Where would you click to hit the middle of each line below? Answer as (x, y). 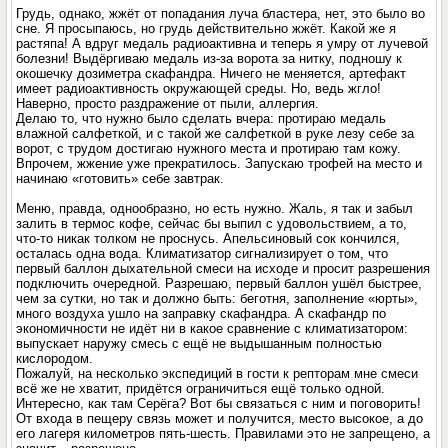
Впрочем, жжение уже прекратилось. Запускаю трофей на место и (219, 163)
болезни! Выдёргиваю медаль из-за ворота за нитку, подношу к (209, 58)
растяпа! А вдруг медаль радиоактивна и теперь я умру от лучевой (222, 43)
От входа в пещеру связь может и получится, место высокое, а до (220, 418)
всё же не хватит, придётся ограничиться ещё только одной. (201, 388)
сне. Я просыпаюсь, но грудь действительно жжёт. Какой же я (206, 28)
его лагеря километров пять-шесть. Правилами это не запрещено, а (223, 433)
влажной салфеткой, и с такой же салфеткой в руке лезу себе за (215, 133)
